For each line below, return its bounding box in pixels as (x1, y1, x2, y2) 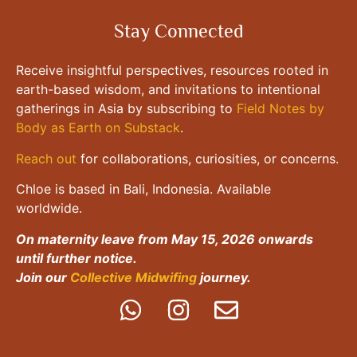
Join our (16, 269, 70, 285)
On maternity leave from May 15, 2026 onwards (16, 230, 313, 247)
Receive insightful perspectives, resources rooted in (16, 62, 328, 79)
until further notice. (16, 249, 137, 266)
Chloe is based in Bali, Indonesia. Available (16, 181, 271, 198)
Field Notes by (237, 100, 324, 117)
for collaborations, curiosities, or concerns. (76, 150, 339, 167)
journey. (197, 269, 251, 285)
